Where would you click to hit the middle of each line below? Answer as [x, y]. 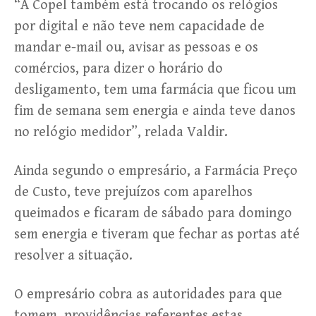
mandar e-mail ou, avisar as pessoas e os [136, 48]
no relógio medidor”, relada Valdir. [121, 133]
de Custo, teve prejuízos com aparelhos [133, 193]
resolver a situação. [73, 256]
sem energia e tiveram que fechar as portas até [157, 235]
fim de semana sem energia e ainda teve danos [155, 111]
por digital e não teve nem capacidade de [139, 27]
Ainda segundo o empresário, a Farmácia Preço [156, 171]
